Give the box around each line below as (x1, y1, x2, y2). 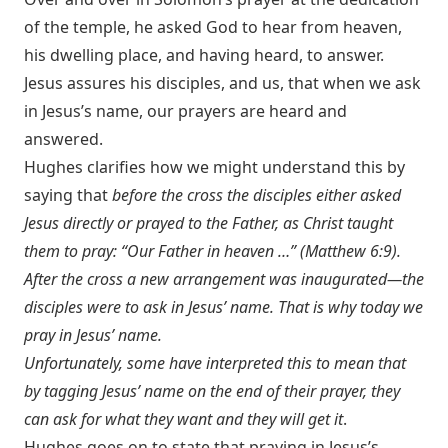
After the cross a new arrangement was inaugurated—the (24, 268, 424, 290)
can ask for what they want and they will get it (24, 408, 343, 430)
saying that (24, 184, 112, 206)
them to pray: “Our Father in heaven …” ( (24, 240, 305, 262)
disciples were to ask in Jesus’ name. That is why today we (24, 296, 423, 318)
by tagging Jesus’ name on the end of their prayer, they (24, 380, 400, 402)
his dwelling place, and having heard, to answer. (24, 44, 384, 66)
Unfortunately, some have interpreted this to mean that (24, 352, 406, 374)
